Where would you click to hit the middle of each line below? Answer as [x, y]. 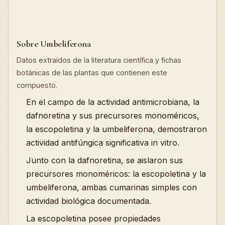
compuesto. [37, 85]
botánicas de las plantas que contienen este [92, 73]
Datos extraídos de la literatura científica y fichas [99, 60]
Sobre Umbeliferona [54, 44]
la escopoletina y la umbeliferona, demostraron [117, 129]
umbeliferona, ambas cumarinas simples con [112, 187]
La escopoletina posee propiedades [94, 218]
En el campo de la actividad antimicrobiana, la [113, 102]
